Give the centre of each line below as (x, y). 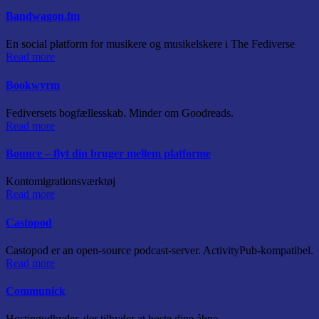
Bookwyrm (33, 85)
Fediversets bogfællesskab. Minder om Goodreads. (120, 113)
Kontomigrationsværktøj (61, 182)
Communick (36, 291)
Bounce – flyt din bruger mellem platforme (108, 154)
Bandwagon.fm (43, 16)
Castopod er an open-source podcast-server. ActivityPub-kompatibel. (159, 250)
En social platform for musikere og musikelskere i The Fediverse (150, 44)
